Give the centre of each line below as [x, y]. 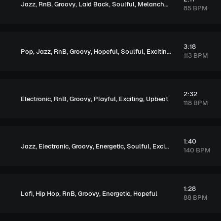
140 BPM [197, 150]
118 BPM [196, 103]
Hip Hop [47, 193]
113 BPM [196, 55]
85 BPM [195, 8]
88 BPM [195, 198]
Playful [105, 99]
